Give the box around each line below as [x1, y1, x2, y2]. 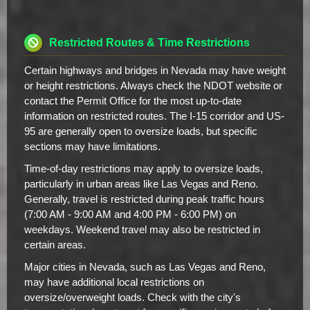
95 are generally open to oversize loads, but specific [24, 125, 257, 137]
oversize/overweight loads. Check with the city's [24, 291, 241, 303]
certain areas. [24, 239, 86, 250]
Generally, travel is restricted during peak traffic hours [24, 193, 264, 205]
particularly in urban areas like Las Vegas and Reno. [24, 178, 258, 190]
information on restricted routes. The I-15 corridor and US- [24, 110, 284, 122]
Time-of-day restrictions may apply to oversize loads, [24, 163, 263, 174]
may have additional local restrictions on [24, 276, 204, 288]
